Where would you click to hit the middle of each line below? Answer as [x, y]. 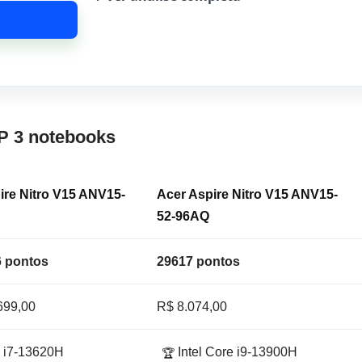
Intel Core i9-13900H [236, 352]
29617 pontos [199, 262]
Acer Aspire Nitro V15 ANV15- [248, 195]
